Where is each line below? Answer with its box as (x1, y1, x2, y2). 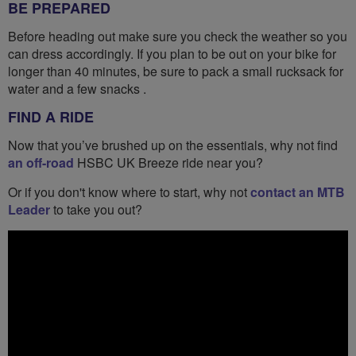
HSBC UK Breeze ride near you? (74, 153, 263, 172)
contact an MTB (250, 182, 345, 201)
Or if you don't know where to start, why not (8, 182, 250, 201)
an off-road (8, 153, 74, 172)
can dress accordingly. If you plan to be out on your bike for (8, 44, 336, 63)
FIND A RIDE (8, 106, 94, 127)
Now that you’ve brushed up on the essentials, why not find (8, 135, 338, 154)
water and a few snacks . (8, 79, 146, 98)
